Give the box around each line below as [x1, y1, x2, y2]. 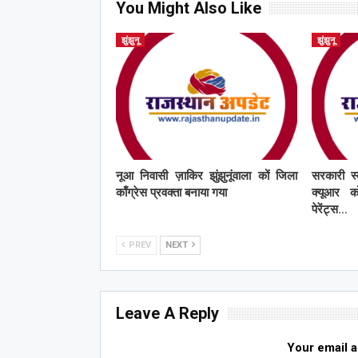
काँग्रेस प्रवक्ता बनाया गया [115, 185, 230, 200]
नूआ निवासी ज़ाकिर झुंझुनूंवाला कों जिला [115, 168, 298, 183]
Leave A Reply [115, 303, 219, 323]
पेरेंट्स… [312, 201, 348, 217]
